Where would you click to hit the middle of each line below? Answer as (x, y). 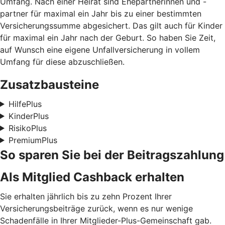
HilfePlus (25, 104)
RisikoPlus (27, 128)
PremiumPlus (33, 140)
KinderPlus (28, 116)
